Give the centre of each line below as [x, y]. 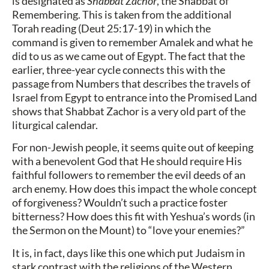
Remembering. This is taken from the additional [122, 14]
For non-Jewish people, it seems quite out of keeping [133, 147]
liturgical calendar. [55, 125]
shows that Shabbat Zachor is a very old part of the [129, 111]
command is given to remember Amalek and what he [132, 42]
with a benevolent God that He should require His [127, 161]
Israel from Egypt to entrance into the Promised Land [134, 97]
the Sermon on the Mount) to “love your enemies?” [128, 230]
